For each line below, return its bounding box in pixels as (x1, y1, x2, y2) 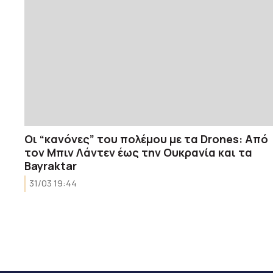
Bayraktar (24, 158, 77, 173)
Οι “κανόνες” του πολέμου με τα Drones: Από (24, 131, 268, 146)
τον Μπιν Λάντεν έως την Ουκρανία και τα (24, 144, 252, 160)
